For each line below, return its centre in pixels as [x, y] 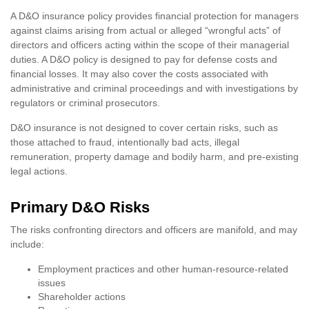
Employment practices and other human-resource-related [163, 269]
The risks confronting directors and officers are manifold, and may [154, 230]
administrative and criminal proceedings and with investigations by [154, 88]
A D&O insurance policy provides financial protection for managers [154, 16]
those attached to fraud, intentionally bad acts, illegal [125, 142]
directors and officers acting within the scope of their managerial [150, 45]
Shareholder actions [82, 297]
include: [27, 244]
